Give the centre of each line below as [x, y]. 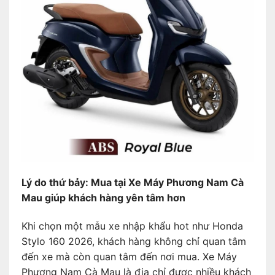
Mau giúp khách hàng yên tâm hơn [103, 197]
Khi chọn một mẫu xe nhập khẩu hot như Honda [132, 226]
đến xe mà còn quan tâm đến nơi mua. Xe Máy [129, 256]
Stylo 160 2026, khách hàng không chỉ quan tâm [134, 241]
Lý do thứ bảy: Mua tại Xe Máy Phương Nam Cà [133, 182]
